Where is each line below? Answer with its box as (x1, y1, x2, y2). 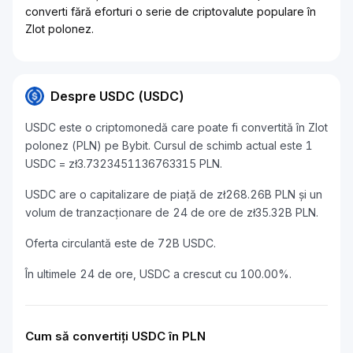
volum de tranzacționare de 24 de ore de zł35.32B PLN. (25, 206, 318, 219)
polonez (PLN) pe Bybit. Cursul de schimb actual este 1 (25, 139, 313, 152)
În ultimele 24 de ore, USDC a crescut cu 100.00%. (25, 267, 292, 281)
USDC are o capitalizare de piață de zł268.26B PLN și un (25, 188, 322, 201)
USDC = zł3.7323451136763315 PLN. (25, 157, 222, 170)
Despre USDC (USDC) (50, 88, 184, 104)
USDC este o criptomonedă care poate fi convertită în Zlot (25, 121, 328, 134)
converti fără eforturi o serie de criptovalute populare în (25, 5, 316, 18)
